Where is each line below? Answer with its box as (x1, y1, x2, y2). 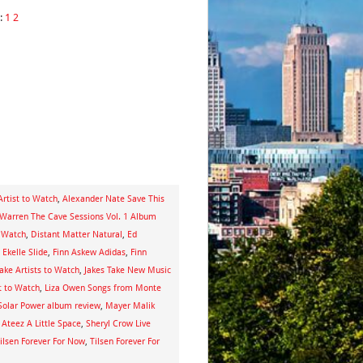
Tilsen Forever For (90, 336, 160, 347)
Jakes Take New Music (84, 265, 171, 275)
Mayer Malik (105, 301, 155, 311)
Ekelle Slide (2, 247, 48, 258)
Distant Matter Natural (31, 229, 122, 240)
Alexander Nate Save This (62, 194, 164, 204)
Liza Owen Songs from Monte (45, 283, 161, 293)
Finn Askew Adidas (53, 247, 126, 258)
